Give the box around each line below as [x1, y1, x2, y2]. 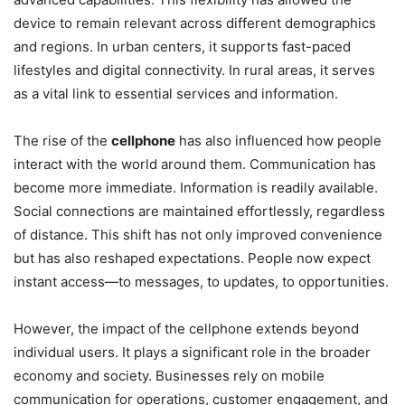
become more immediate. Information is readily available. [14, 178, 378, 196]
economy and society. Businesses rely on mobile [14, 366, 325, 384]
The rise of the [14, 131, 111, 149]
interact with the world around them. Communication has [14, 155, 376, 173]
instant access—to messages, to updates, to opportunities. [14, 272, 389, 290]
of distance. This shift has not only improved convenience [14, 225, 382, 243]
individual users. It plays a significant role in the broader [14, 343, 371, 361]
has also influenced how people [175, 131, 381, 149]
